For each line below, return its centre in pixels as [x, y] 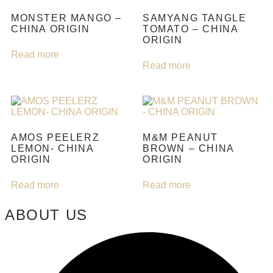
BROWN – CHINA [188, 148]
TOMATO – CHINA [190, 29]
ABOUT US [46, 214]
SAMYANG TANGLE [195, 18]
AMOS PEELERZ [55, 137]
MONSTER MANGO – [67, 18]
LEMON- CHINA [52, 148]
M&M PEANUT [180, 137]
